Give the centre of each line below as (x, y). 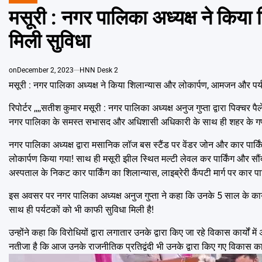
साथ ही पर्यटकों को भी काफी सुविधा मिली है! (81, 210)
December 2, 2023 (45, 70)
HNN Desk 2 (99, 70)
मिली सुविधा (50, 42)
